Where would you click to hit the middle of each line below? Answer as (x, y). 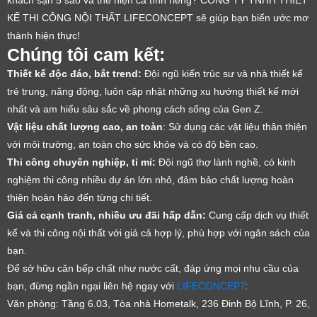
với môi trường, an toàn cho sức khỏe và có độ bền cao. (133, 144)
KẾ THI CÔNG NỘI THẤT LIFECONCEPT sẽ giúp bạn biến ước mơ (158, 18)
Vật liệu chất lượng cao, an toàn (85, 127)
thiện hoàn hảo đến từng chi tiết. (80, 197)
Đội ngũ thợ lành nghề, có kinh (226, 162)
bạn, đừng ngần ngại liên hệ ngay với (92, 286)
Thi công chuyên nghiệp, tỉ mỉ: (81, 162)
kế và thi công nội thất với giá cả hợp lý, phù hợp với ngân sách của (158, 233)
